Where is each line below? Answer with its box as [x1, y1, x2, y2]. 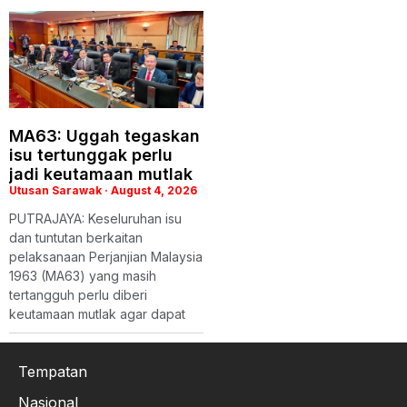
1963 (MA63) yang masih [9, 267, 156, 283]
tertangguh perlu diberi [9, 286, 147, 303]
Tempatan [18, 362, 87, 381]
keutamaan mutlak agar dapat [9, 305, 185, 322]
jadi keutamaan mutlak [9, 164, 193, 184]
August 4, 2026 [108, 183, 197, 197]
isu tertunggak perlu [9, 144, 173, 164]
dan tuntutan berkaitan [9, 229, 143, 245]
